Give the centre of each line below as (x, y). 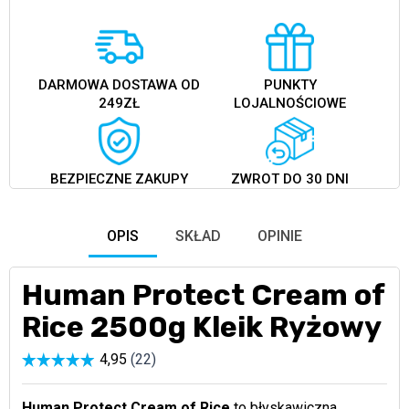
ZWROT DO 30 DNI (290, 179)
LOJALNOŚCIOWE (290, 104)
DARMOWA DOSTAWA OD (119, 85)
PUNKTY (290, 85)
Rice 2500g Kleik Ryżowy (201, 326)
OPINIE (280, 236)
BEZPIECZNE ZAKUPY (119, 179)
